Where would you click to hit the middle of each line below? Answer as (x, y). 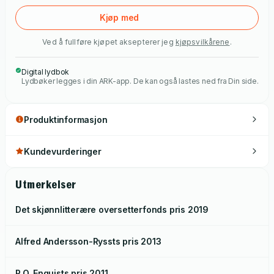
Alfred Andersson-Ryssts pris (77, 241)
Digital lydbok (46, 72)
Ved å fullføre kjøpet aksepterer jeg (108, 42)
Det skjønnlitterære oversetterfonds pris (101, 209)
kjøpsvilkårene (202, 42)
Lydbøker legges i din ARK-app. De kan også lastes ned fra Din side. (140, 81)
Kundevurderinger (63, 151)
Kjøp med (119, 18)
